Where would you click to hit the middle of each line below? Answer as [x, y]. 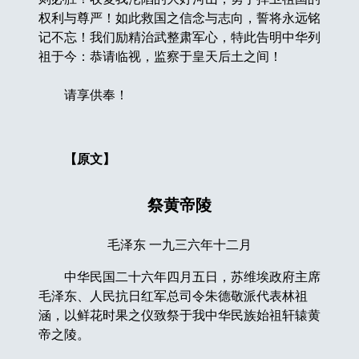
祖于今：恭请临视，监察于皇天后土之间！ [160, 56]
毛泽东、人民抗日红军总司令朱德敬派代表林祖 [173, 296]
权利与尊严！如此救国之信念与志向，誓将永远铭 [179, 18]
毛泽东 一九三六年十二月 [179, 244]
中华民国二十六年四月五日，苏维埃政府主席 [179, 276]
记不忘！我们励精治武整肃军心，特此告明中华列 [179, 37]
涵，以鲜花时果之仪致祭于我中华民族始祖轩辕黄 [179, 315]
